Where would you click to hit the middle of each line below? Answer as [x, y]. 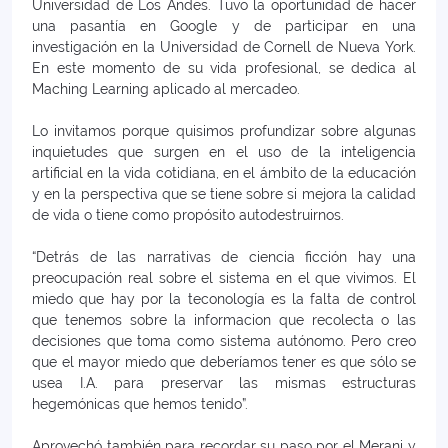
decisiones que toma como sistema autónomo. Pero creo [224, 340]
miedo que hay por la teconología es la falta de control [224, 298]
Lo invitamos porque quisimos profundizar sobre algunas [224, 130]
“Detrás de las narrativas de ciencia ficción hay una [224, 256]
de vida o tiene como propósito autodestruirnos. [188, 214]
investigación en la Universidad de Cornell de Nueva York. [224, 46]
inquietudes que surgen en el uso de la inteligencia [224, 151]
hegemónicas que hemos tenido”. [140, 403]
